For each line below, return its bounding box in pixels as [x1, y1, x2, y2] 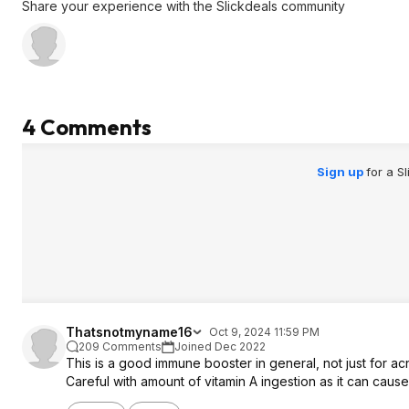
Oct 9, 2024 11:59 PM [209, 325, 320, 339]
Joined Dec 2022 [174, 340, 266, 353]
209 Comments [79, 340, 162, 353]
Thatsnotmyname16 [66, 324, 193, 340]
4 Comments [22, 113, 152, 141]
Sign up [316, 164, 366, 179]
